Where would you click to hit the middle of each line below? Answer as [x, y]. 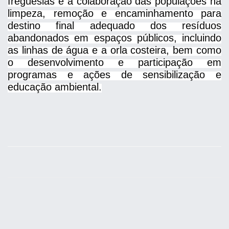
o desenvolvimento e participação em [114, 62]
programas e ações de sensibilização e [114, 75]
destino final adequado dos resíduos [114, 26]
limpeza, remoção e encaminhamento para [114, 13]
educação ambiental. [55, 87]
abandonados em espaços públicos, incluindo [114, 38]
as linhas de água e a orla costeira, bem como [114, 50]
